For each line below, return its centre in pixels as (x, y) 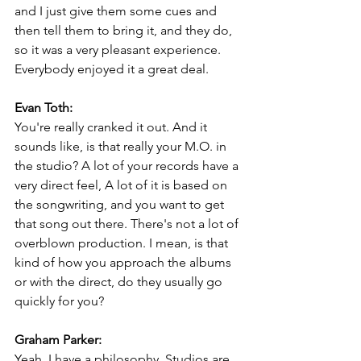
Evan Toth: (44, 108)
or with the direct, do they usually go (120, 282)
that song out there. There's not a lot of (128, 224)
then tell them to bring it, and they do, (125, 31)
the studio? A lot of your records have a (128, 166)
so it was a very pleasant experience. (119, 50)
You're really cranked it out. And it (112, 127)
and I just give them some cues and (117, 11)
